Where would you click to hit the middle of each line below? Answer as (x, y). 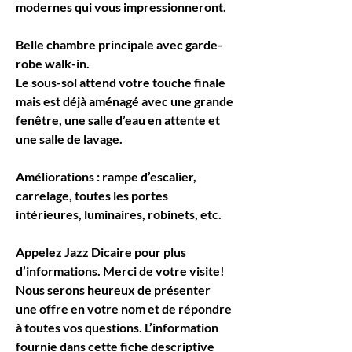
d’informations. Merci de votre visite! (121, 271)
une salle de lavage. (69, 139)
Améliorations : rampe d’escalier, (107, 176)
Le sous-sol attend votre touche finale (122, 82)
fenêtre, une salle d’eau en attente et (119, 120)
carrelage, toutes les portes (93, 195)
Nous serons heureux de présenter (114, 290)
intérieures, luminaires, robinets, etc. (119, 214)
